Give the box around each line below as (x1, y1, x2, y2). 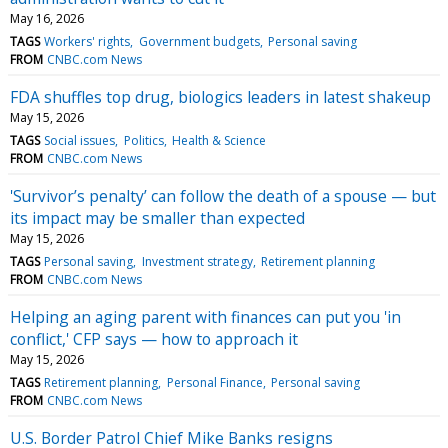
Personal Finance (166, 373, 263, 391)
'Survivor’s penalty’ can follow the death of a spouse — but (10, 184, 436, 207)
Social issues (44, 131, 116, 149)
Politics (123, 131, 164, 149)
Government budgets (138, 32, 260, 50)
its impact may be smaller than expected (10, 206, 305, 229)
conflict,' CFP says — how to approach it (10, 327, 298, 350)
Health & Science (171, 131, 266, 149)
